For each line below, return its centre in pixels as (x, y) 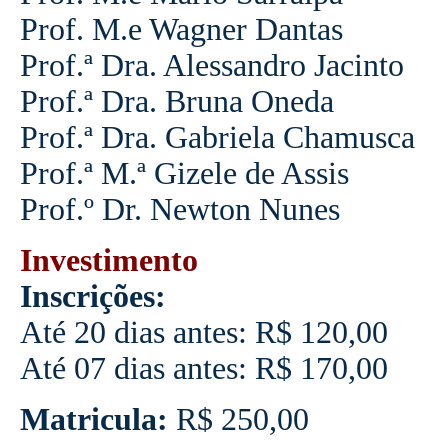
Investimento (108, 260)
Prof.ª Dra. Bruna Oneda (176, 101)
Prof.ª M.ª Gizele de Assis (184, 173)
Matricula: (93, 419)
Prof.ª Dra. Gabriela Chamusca (217, 137)
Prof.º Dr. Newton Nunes (179, 209)
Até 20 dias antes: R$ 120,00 (203, 332)
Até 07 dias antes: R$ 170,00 (203, 368)
